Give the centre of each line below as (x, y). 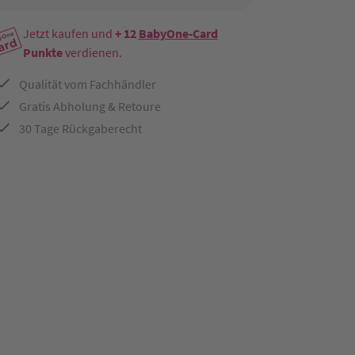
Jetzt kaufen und (69, 33)
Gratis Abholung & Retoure (90, 106)
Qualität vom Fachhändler (87, 84)
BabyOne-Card (178, 33)
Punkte (42, 52)
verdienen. (92, 52)
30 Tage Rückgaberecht (80, 128)
